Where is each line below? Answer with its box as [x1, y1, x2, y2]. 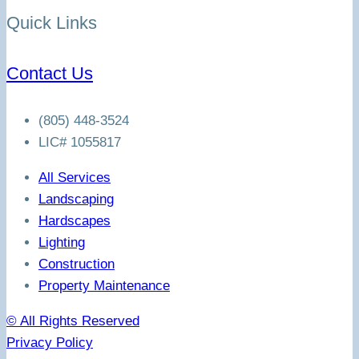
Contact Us [6, 63, 93, 83]
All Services [38, 169, 111, 185]
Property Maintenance [38, 277, 170, 293]
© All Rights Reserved [6, 313, 139, 329]
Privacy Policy [6, 334, 93, 350]
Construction [38, 256, 115, 272]
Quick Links [6, 13, 97, 34]
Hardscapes [38, 212, 111, 228]
